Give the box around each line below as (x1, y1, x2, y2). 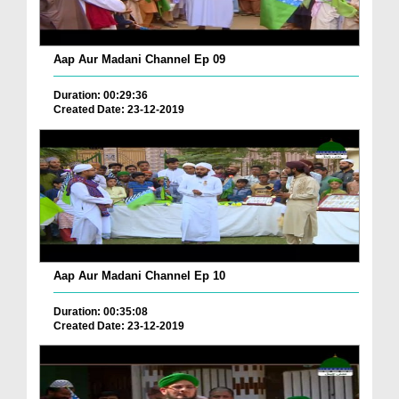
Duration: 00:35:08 (53, 305, 148, 318)
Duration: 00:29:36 (53, 88, 148, 102)
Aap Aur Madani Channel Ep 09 (53, 52, 225, 66)
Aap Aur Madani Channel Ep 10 (53, 268, 225, 282)
